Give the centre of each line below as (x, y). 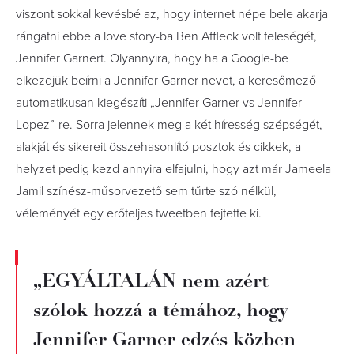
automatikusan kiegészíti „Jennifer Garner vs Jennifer (159, 103)
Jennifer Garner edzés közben (164, 339)
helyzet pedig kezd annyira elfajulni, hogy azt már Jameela (173, 169)
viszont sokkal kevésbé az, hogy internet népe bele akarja (172, 15)
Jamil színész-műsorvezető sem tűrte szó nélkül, (146, 192)
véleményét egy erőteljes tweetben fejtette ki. (139, 214)
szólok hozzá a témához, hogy (161, 310)
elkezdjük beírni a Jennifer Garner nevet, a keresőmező (166, 81)
